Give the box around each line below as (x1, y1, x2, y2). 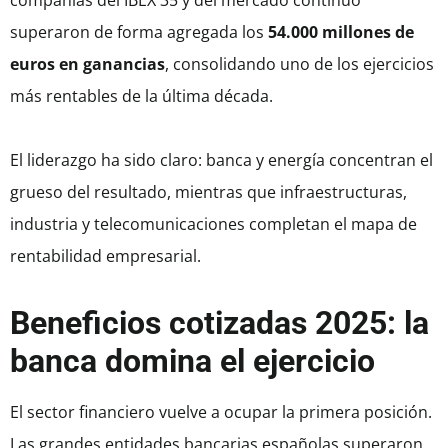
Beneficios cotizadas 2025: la (10, 304, 429, 343)
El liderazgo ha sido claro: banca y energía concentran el (10, 149, 433, 172)
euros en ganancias (10, 53, 165, 76)
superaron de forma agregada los (10, 21, 268, 44)
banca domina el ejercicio (10, 342, 375, 381)
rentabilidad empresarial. (10, 245, 201, 268)
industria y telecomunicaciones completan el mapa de (10, 213, 417, 236)
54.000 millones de (268, 21, 414, 44)
